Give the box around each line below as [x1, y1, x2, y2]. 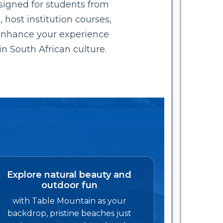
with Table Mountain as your [12, 196, 126, 206]
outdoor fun [41, 179, 98, 191]
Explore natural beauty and [7, 169, 132, 180]
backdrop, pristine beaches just [7, 208, 131, 218]
